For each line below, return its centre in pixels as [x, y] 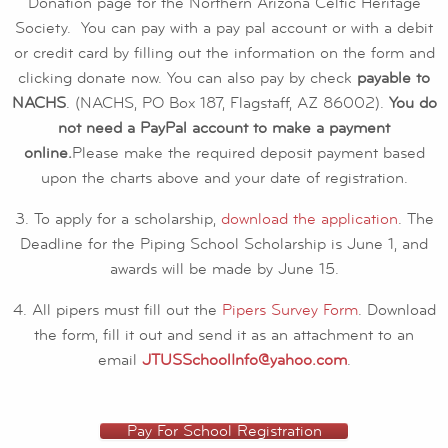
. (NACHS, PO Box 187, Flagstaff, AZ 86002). [227, 102]
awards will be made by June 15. [224, 268]
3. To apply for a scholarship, [117, 218]
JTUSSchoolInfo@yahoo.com [244, 359]
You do [412, 102]
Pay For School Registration [224, 430]
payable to [391, 77]
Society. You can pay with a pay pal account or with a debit [224, 27]
